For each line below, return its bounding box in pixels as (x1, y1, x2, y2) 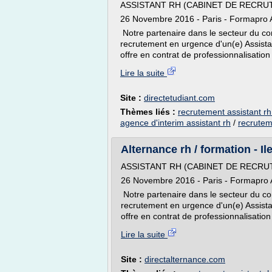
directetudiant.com (144, 93, 215, 103)
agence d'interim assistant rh (120, 118, 231, 127)
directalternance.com (144, 254, 225, 264)
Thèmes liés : (120, 107, 178, 117)
